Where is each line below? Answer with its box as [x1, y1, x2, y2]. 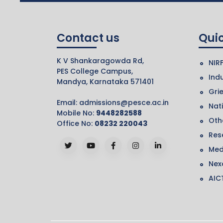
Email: [57, 98, 79, 108]
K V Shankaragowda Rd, [57, 56, 144, 66]
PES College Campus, [57, 66, 133, 77]
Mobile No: [57, 108, 96, 118]
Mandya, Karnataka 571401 [57, 77, 154, 87]
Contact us [57, 30, 119, 46]
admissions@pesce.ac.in [79, 98, 169, 108]
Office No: [57, 118, 95, 129]
